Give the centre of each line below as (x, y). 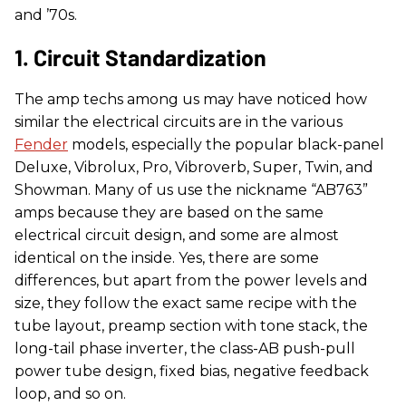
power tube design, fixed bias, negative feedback (192, 371)
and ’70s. (46, 14)
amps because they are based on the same (169, 212)
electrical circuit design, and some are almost (177, 235)
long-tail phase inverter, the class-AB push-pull (185, 348)
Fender (41, 144)
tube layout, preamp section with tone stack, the (191, 325)
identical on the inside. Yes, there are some (167, 257)
